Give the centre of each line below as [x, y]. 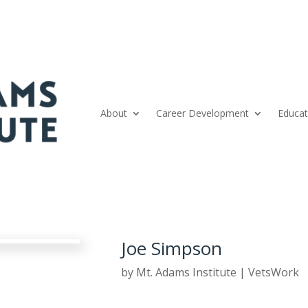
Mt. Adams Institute [187, 273]
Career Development [203, 113]
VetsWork [274, 273]
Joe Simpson [172, 249]
